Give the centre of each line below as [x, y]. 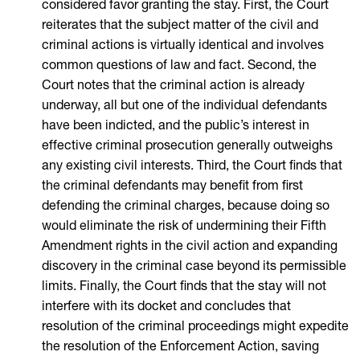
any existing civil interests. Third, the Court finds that [192, 166]
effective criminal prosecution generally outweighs [187, 146]
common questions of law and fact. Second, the [179, 66]
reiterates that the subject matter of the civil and [180, 26]
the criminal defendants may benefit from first [172, 186]
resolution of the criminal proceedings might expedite [195, 327]
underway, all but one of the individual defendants [184, 106]
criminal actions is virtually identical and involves [183, 46]
